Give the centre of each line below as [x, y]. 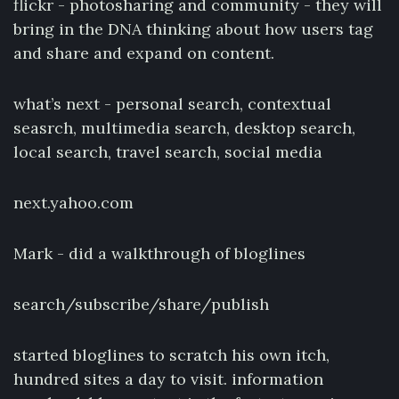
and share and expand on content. [144, 53]
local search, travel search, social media [168, 152]
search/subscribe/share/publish [141, 304]
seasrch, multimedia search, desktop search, [184, 128]
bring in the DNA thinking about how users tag [193, 29]
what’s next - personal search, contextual [172, 104]
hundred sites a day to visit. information [168, 379]
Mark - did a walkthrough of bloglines [159, 253]
